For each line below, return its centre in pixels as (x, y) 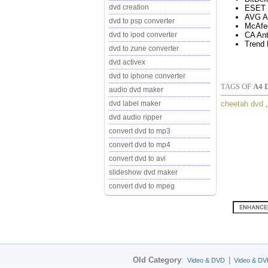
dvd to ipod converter (143, 35)
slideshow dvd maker (143, 172)
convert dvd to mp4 (140, 145)
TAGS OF (237, 86)
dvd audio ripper (135, 117)
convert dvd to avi (137, 159)
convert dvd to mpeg (142, 186)
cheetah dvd (242, 103)
